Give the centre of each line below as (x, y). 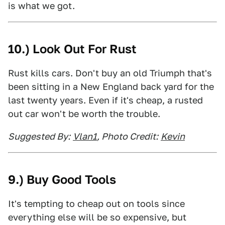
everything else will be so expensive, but (97, 217)
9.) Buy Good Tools (62, 180)
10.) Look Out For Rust (72, 49)
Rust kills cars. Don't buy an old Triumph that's (110, 73)
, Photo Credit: (128, 136)
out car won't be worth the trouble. (84, 114)
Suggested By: (39, 136)
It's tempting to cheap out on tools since (96, 204)
